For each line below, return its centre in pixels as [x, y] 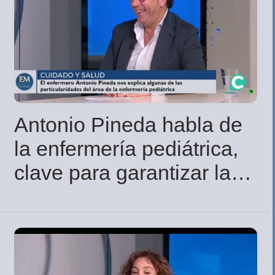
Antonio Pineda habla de [128, 124]
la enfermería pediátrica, [126, 148]
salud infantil [72, 196]
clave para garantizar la [122, 172]
